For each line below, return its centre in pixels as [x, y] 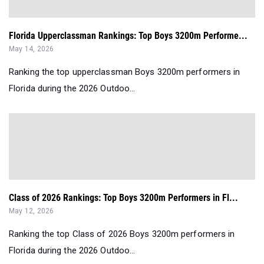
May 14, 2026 [32, 49]
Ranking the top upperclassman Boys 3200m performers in [125, 72]
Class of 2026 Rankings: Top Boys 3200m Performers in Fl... [123, 198]
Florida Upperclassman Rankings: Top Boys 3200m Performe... [128, 36]
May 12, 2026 [32, 211]
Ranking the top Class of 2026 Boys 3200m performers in [122, 234]
